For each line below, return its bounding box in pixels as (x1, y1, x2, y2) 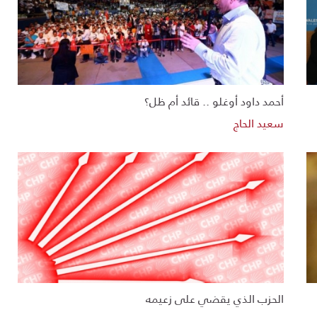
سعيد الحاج (234, 111, 284, 134)
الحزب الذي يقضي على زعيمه (146, 287, 284, 310)
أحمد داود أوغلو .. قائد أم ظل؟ (144, 89, 284, 112)
